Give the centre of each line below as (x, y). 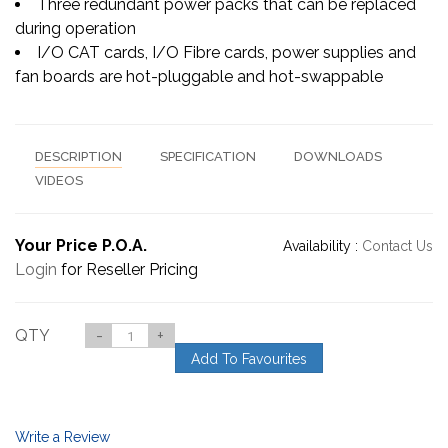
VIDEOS (59, 180)
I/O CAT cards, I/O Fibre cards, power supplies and (226, 52)
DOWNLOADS (338, 156)
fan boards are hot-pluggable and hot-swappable (199, 76)
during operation (75, 28)
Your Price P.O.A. (81, 245)
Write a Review (62, 436)
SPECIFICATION (208, 156)
